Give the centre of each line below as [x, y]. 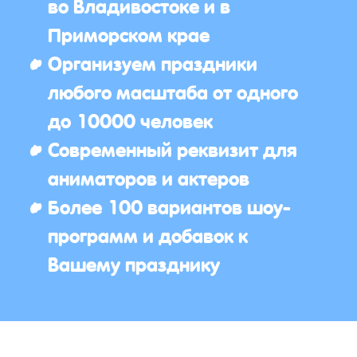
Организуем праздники [153, 62]
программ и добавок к [148, 234]
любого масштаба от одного [173, 91]
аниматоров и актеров [149, 177]
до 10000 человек [130, 120]
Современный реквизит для [173, 148]
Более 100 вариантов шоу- [169, 206]
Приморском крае [129, 33]
